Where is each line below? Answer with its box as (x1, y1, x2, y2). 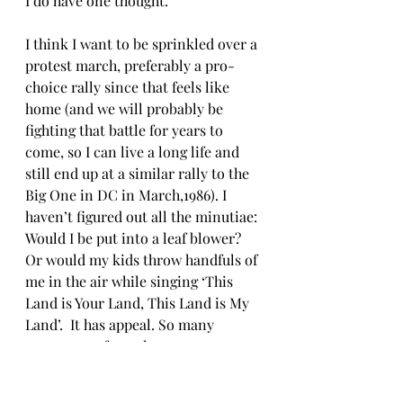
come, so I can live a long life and (25, 141, 243, 161)
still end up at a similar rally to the (25, 163, 253, 183)
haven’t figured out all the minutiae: (25, 206, 261, 226)
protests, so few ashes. (25, 336, 172, 355)
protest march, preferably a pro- (25, 55, 235, 75)
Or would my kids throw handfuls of (25, 249, 261, 269)
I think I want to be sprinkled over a (25, 33, 261, 53)
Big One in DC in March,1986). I (25, 184, 230, 204)
